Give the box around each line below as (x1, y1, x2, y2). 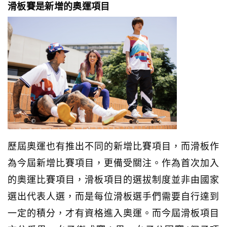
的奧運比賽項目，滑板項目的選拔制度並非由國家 (8, 172, 219, 185)
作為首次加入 (162, 155, 219, 169)
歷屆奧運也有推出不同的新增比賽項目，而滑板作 (8, 138, 219, 152)
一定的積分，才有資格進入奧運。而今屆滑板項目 (8, 205, 219, 219)
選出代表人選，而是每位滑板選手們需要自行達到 (8, 188, 219, 202)
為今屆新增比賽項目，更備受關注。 (8, 155, 162, 169)
